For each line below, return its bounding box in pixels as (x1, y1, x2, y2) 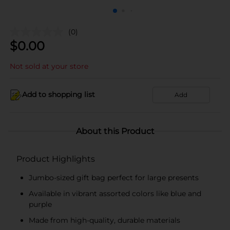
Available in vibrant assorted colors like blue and (29, 188, 201, 198)
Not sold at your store (10, 61, 88, 71)
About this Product (75, 126, 155, 136)
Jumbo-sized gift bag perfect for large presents (29, 172, 199, 182)
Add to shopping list (22, 90, 95, 99)
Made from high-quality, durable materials (29, 215, 180, 225)
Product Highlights (16, 154, 95, 164)
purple (29, 199, 52, 209)
